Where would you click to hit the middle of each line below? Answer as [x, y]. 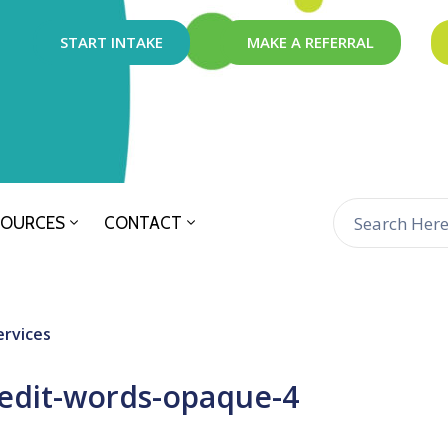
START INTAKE [112, 42]
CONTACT [143, 223]
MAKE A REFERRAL [311, 42]
